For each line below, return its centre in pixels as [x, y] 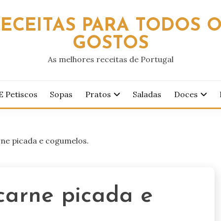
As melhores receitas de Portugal [110, 59]
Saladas [147, 94]
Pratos [98, 94]
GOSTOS [110, 44]
